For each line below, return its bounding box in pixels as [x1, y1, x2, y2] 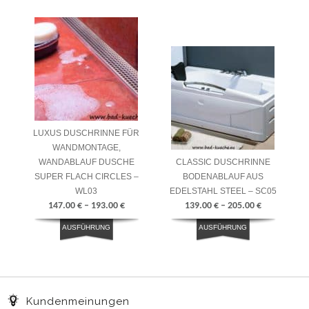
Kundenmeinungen [26, 295, 130, 308]
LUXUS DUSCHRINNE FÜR [33, 128, 139, 139]
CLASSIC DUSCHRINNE [175, 157, 270, 168]
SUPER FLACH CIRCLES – [34, 172, 139, 182]
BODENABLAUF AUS [182, 172, 263, 182]
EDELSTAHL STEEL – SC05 [169, 186, 277, 197]
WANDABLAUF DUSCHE [38, 157, 134, 168]
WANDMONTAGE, [52, 143, 121, 153]
